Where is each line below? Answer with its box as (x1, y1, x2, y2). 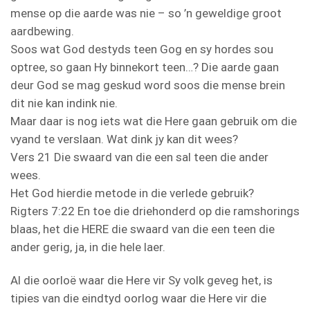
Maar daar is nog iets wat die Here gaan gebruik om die (10, 113, 297, 128)
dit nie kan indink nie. (10, 95, 118, 110)
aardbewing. (10, 24, 74, 38)
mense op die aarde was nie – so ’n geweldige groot (10, 6, 282, 20)
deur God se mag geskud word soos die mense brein (10, 77, 285, 92)
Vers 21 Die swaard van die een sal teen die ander (10, 149, 268, 164)
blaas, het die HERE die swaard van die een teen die (10, 221, 275, 236)
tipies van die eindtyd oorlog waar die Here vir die (10, 291, 266, 305)
